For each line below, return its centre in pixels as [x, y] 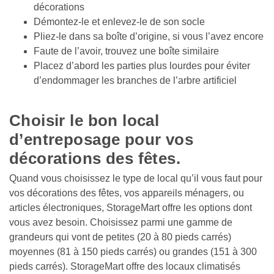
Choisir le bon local [84, 120]
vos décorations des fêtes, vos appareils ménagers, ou [127, 193]
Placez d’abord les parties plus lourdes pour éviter [142, 65]
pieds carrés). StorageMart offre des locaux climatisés [125, 266]
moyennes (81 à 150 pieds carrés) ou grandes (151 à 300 [133, 251]
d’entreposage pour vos [102, 139]
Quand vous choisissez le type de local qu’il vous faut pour [136, 178]
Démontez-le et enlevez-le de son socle [120, 21]
